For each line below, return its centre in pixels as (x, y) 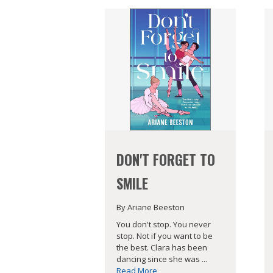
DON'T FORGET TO (166, 159)
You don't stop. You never (164, 225)
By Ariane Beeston (151, 207)
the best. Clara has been (162, 248)
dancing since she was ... (162, 259)
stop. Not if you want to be (165, 236)
